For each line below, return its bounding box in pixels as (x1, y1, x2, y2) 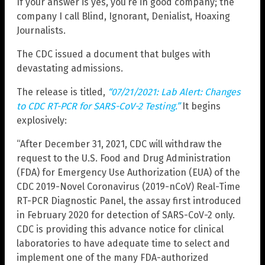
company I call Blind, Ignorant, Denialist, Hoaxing (17, 11, 230, 22)
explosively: (17, 115, 67, 127)
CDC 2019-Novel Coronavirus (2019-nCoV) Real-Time (17, 181, 240, 193)
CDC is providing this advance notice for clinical (17, 224, 224, 235)
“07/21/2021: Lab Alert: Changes (108, 86, 240, 98)
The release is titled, (17, 86, 108, 98)
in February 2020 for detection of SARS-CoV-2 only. (17, 209, 235, 221)
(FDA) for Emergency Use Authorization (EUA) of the (17, 167, 240, 179)
